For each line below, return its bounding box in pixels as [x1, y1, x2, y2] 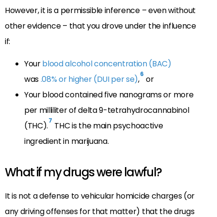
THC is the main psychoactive [52, 120, 163, 132]
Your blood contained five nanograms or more [24, 89, 194, 101]
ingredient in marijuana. [24, 136, 109, 147]
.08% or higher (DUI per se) [40, 74, 139, 85]
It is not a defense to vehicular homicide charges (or [5, 190, 195, 202]
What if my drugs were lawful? [5, 164, 162, 181]
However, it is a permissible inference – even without [5, 4, 196, 16]
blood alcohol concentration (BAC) [42, 58, 171, 70]
